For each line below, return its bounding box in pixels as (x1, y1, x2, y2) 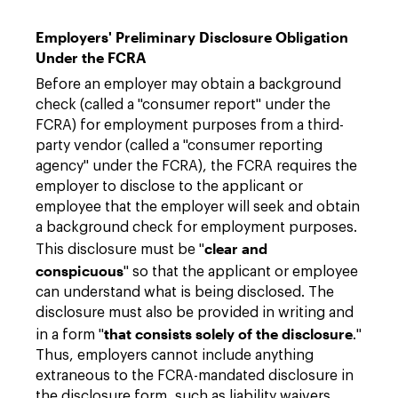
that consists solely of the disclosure (104, 325, 353, 342)
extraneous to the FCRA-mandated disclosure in (36, 369, 354, 383)
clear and (204, 240, 267, 257)
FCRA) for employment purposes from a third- (36, 118, 344, 132)
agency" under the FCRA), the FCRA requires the (36, 159, 357, 173)
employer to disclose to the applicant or (36, 179, 303, 194)
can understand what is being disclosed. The (36, 285, 334, 299)
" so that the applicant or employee (123, 265, 358, 279)
